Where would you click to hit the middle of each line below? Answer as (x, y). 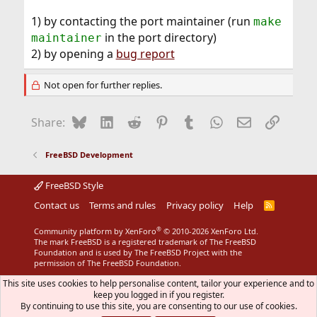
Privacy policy (195, 205)
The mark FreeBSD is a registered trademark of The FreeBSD (145, 242)
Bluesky (106, 121)
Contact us (56, 205)
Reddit (158, 121)
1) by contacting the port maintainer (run (142, 21)
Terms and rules (123, 205)
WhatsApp (251, 121)
